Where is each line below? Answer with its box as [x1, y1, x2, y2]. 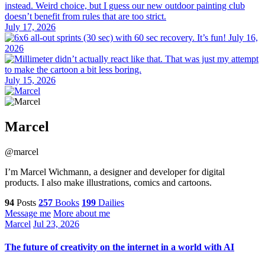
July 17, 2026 [5, 21, 56, 32]
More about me [53, 208, 110, 218]
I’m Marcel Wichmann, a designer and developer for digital [5, 166, 225, 177]
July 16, [228, 32, 258, 43]
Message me [5, 208, 51, 218]
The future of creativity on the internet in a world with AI [5, 242, 234, 253]
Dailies [96, 197, 124, 208]
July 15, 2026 [5, 75, 56, 85]
